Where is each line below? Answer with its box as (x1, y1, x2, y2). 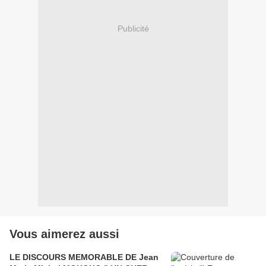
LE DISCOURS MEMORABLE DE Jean (9, 252, 159, 262)
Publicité (117, 23, 149, 33)
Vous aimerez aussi (9, 227, 119, 241)
